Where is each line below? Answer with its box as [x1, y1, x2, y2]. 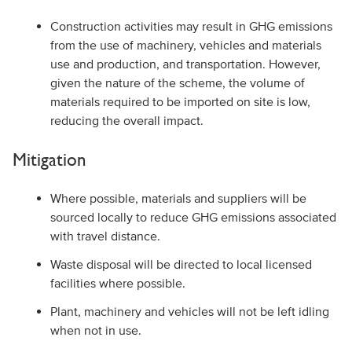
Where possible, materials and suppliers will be [49, 191, 306, 205]
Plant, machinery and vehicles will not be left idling [49, 304, 329, 318]
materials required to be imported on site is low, [49, 94, 310, 108]
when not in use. [49, 323, 141, 337]
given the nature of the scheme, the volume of [49, 75, 305, 90]
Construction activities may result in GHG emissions [49, 19, 332, 33]
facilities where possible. [49, 276, 185, 290]
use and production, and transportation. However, [49, 57, 321, 71]
